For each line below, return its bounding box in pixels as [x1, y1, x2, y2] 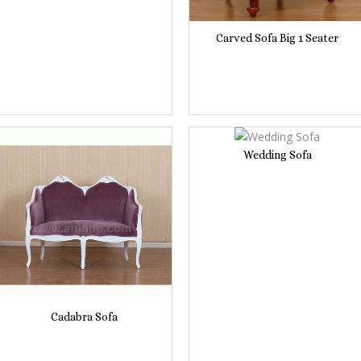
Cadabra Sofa [50, 309, 118, 323]
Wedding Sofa [243, 147, 312, 161]
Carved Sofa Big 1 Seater [216, 31, 338, 44]
